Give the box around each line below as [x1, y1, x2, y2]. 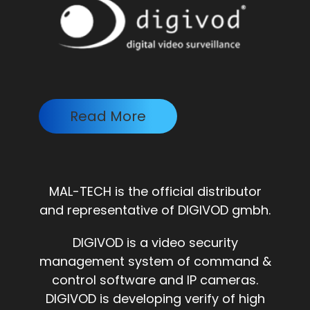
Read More [70, 107, 146, 126]
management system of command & [39, 253, 271, 270]
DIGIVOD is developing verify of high [45, 290, 265, 307]
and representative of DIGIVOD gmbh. [39, 201, 271, 219]
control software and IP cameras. [52, 271, 258, 289]
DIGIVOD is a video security [72, 234, 238, 251]
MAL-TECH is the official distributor [48, 183, 262, 200]
